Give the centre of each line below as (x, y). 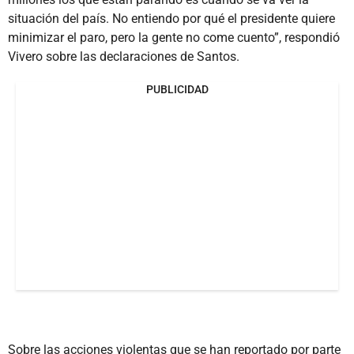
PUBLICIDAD (177, 89)
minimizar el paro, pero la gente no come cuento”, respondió (174, 37)
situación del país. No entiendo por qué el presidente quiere (171, 18)
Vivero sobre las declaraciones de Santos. (124, 56)
